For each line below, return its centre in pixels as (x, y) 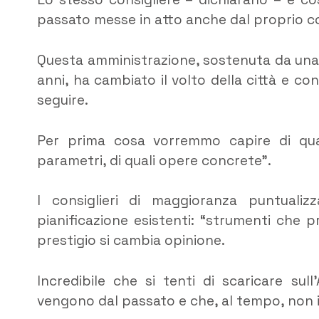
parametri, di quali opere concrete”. (154, 160)
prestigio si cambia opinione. (131, 241)
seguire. (63, 100)
